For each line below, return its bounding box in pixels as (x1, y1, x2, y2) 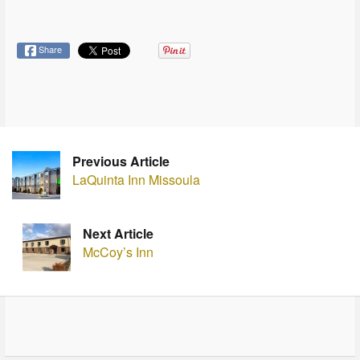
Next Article (82, 223, 153, 243)
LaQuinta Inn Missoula (72, 170, 200, 189)
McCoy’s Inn (82, 242, 153, 261)
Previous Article (72, 151, 170, 170)
